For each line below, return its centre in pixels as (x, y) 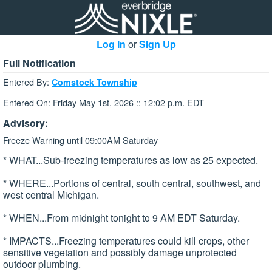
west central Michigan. (51, 195)
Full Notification (39, 63)
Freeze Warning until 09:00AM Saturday (80, 140)
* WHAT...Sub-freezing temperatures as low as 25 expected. (131, 160)
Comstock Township (94, 82)
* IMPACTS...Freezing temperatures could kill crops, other (126, 241)
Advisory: (25, 123)
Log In (111, 44)
